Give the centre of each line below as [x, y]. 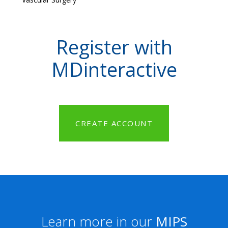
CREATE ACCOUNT [114, 123]
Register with [114, 47]
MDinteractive [114, 69]
